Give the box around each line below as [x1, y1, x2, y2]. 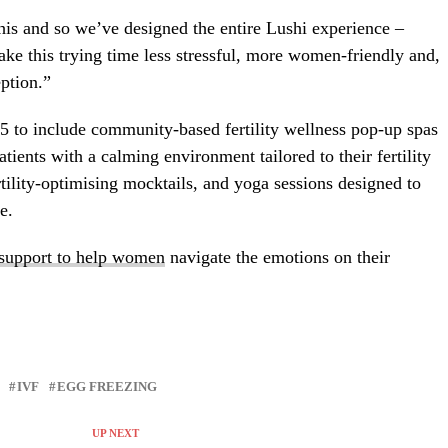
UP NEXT [91, 427, 139, 440]
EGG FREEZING [57, 380, 157, 395]
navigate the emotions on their [165, 247, 390, 268]
